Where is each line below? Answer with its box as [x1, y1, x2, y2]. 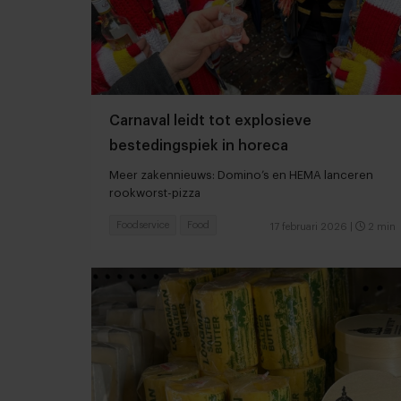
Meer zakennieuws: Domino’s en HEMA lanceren [109, 168, 373, 181]
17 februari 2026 [270, 221, 347, 232]
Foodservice [116, 219, 169, 230]
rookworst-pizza [109, 186, 200, 199]
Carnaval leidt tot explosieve [109, 113, 311, 128]
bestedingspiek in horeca [109, 138, 288, 153]
